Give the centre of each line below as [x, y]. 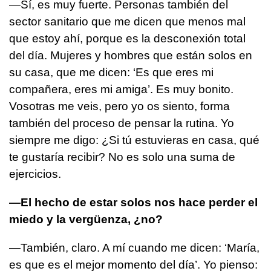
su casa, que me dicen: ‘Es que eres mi [111, 73]
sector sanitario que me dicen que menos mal [127, 22]
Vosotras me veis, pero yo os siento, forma [119, 106]
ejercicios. [35, 174]
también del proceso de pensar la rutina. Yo [122, 123]
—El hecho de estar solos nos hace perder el [133, 203]
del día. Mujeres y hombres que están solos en [131, 56]
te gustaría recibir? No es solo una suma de [122, 157]
